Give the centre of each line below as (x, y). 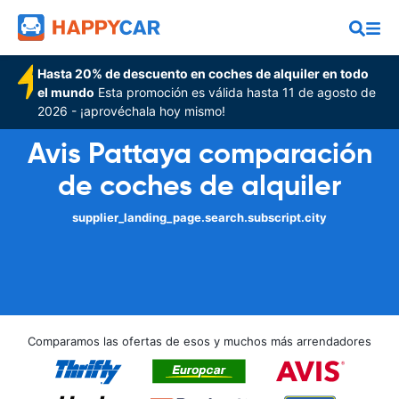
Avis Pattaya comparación (199, 153)
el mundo (66, 92)
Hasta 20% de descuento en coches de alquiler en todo (204, 73)
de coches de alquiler (199, 185)
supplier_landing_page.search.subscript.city (199, 217)
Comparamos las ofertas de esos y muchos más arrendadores (199, 341)
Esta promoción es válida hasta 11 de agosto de (236, 92)
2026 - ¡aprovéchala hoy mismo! (132, 111)
